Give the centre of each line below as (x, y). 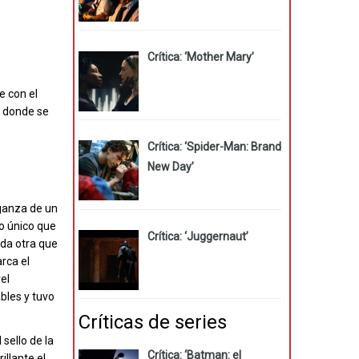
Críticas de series (153, 323)
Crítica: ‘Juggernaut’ (198, 236)
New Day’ (170, 167)
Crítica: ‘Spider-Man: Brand (214, 147)
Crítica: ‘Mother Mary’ (200, 57)
